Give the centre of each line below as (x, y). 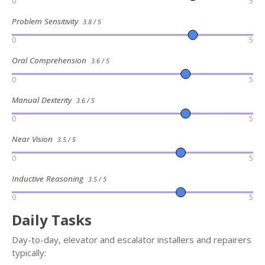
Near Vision (35, 139)
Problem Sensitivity (47, 22)
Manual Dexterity (44, 100)
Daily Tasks (52, 220)
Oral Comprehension (51, 61)
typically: (29, 253)
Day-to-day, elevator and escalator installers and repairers (132, 240)
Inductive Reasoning (50, 178)
